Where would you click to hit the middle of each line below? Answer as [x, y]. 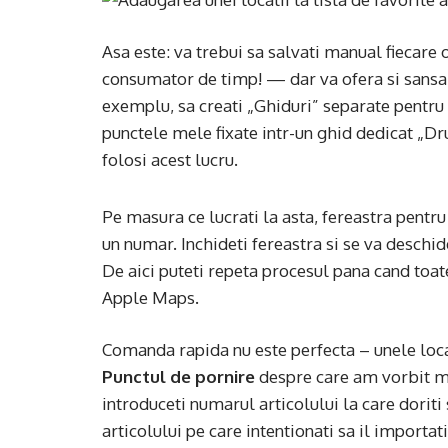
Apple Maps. [150, 297]
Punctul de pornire [178, 376]
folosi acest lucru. [170, 159]
